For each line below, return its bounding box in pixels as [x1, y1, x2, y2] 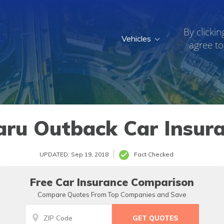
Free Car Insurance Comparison [30, 175, 194, 188]
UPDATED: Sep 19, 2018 [39, 150, 108, 158]
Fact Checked [134, 150, 173, 158]
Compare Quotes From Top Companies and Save [37, 190, 186, 198]
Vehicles [121, 33, 151, 43]
